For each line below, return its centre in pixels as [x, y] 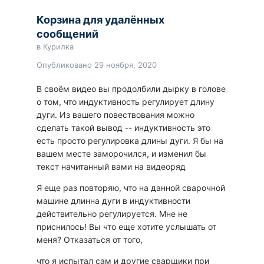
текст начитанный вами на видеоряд [111, 167]
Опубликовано [65, 65]
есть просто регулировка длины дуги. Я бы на [130, 141]
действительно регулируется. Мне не [112, 214]
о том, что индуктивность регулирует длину [126, 102]
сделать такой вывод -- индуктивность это [123, 128]
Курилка [58, 47]
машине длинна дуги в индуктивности [113, 201]
